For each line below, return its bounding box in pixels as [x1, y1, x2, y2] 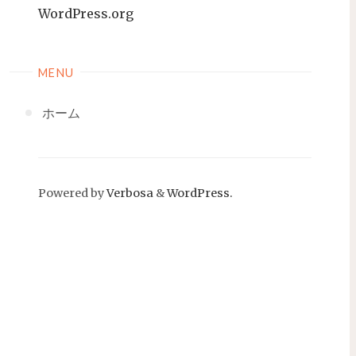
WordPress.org [38, 5, 133, 21]
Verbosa [104, 186, 153, 201]
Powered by [38, 186, 104, 201]
